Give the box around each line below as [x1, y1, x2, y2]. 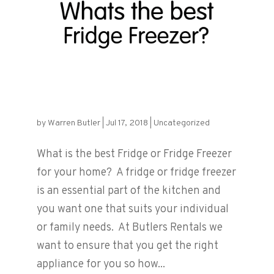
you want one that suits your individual [36, 202, 229, 217]
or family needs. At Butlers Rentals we [36, 221, 223, 235]
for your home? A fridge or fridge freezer [36, 166, 236, 180]
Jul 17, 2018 [105, 118, 148, 129]
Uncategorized [153, 118, 210, 129]
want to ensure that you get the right [36, 239, 218, 254]
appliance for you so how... [36, 257, 165, 272]
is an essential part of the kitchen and [36, 184, 221, 199]
